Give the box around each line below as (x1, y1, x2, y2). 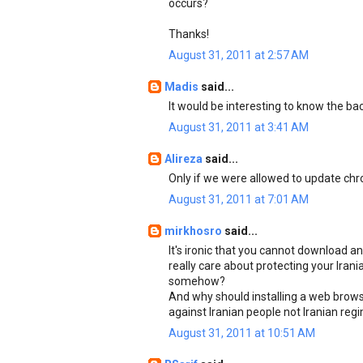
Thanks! (169, 28, 209, 41)
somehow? (169, 275, 225, 288)
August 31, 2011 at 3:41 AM (169, 121, 309, 134)
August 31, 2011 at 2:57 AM (169, 49, 309, 62)
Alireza (164, 152, 205, 165)
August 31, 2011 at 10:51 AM (169, 327, 315, 340)
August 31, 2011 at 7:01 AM (169, 193, 309, 206)
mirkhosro (164, 224, 224, 237)
